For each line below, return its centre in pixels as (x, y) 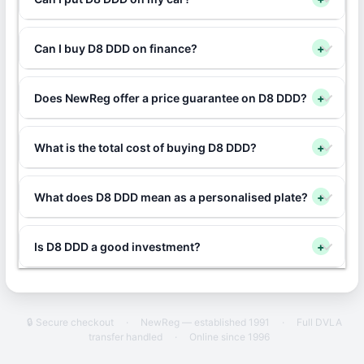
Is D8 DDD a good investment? (117, 246)
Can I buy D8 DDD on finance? (115, 48)
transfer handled (126, 337)
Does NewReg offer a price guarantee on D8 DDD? (170, 97)
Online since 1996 (230, 337)
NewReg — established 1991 (205, 322)
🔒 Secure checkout (70, 322)
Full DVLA (319, 322)
